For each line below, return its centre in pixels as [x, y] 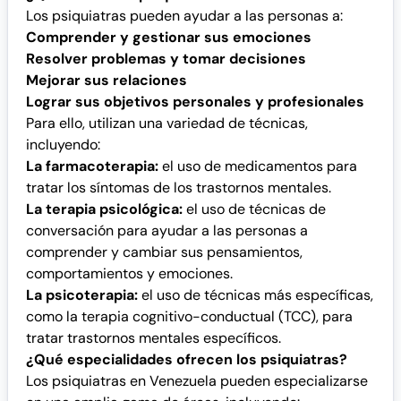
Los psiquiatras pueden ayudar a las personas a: [184, 16]
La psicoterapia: [82, 295]
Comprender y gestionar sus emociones [169, 37]
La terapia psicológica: [104, 209]
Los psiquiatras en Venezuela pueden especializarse [197, 381]
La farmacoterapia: [92, 166]
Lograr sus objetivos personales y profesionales [195, 102]
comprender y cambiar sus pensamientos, [164, 252]
